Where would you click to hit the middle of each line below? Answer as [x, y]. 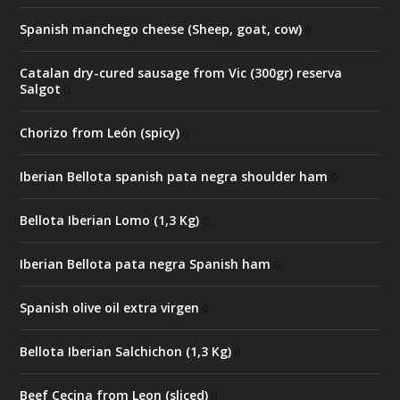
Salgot [41, 89]
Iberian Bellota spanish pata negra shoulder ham [174, 177]
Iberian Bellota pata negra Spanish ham [146, 264]
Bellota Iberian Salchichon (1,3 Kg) [126, 352]
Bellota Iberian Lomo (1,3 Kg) [110, 221]
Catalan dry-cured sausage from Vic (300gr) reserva [181, 73]
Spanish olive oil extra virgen [110, 308]
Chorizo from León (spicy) [100, 133]
